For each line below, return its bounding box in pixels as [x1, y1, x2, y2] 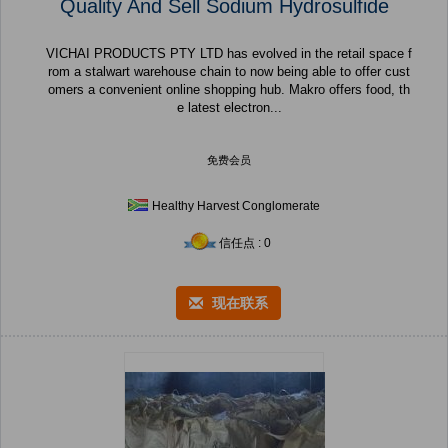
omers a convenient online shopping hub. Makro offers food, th [48, 82, 410, 98]
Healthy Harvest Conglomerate [152, 199, 320, 214]
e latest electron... [176, 100, 282, 116]
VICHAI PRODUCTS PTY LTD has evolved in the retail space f [46, 46, 412, 62]
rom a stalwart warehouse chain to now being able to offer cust [48, 64, 410, 80]
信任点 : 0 [219, 236, 271, 251]
